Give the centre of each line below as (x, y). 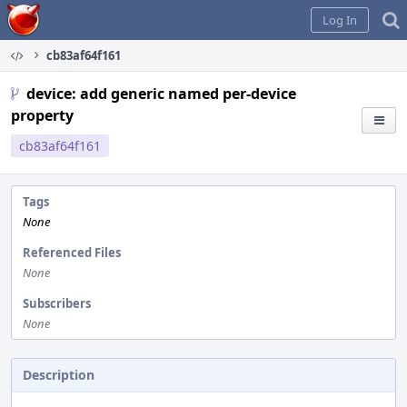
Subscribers (57, 303)
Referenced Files (72, 253)
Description (59, 375)
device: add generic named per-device (161, 94)
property (42, 115)
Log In (340, 20)
